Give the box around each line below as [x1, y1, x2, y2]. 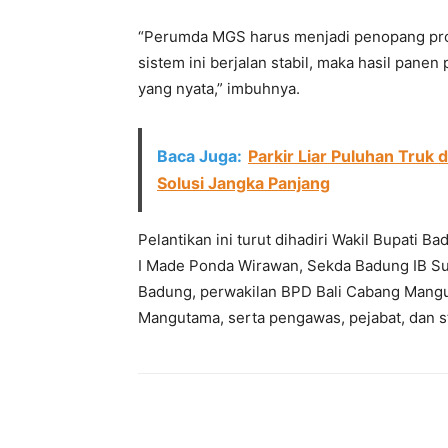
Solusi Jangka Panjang [157, 173, 330, 193]
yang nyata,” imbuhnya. [138, 79, 300, 98]
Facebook [185, 407, 235, 422]
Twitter [315, 407, 351, 422]
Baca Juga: [157, 146, 242, 166]
